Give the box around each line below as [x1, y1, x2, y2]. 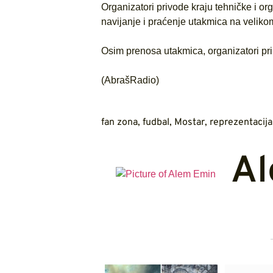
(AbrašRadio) [101, 75, 159, 85]
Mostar [174, 116, 205, 129]
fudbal [142, 116, 169, 129]
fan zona [101, 116, 138, 129]
